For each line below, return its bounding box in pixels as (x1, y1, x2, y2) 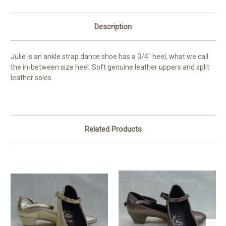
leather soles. (11, 74, 53, 82)
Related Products (84, 125, 142, 134)
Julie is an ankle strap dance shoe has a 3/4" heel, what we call (11, 52, 208, 61)
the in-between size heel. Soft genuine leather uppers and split (11, 63, 209, 72)
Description (94, 22, 132, 32)
